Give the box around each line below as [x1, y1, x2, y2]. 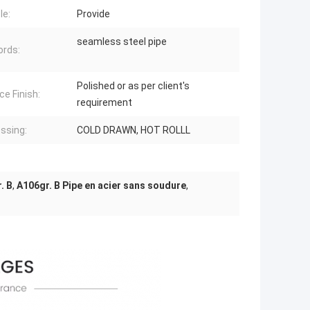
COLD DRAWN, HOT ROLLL [77, 125, 190, 136]
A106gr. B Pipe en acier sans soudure [17, 180, 186, 192]
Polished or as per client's [77, 80, 190, 92]
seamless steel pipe [77, 36, 167, 48]
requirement [77, 97, 132, 109]
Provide [77, 8, 110, 20]
